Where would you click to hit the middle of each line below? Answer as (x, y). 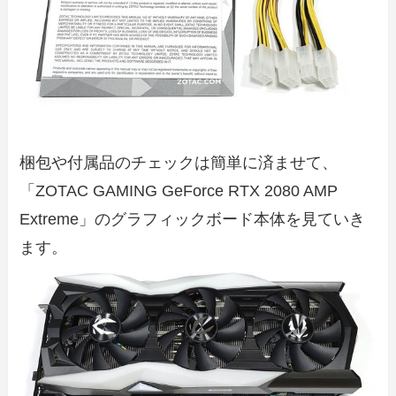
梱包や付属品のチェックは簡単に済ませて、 (179, 162)
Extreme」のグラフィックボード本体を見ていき (193, 219)
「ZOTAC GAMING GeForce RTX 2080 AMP (179, 190)
